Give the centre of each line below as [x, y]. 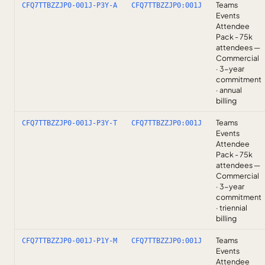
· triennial [232, 208]
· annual [229, 90]
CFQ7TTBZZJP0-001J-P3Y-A [70, 5]
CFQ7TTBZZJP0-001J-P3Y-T [70, 123]
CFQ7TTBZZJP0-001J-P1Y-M [70, 241]
